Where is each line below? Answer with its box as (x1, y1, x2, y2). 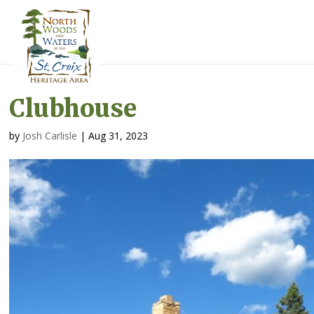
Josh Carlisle (22, 129, 78, 142)
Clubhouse (9, 94, 137, 123)
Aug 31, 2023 (88, 129, 149, 142)
